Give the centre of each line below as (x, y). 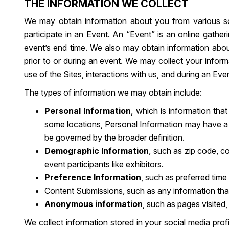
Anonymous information (94, 204)
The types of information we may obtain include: (113, 93)
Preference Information (93, 177)
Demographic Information (97, 151)
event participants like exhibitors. (104, 164)
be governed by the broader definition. (114, 138)
